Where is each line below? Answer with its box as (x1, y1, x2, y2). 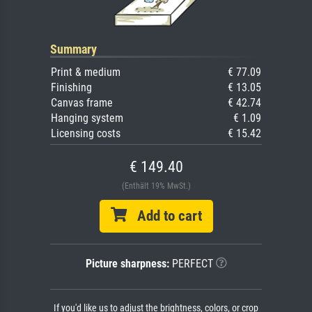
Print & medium (51, 65, 120, 79)
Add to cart (126, 208, 202, 225)
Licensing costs (51, 127, 120, 141)
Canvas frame (51, 96, 113, 110)
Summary (50, 42, 97, 57)
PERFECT (169, 257, 213, 271)
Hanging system (51, 111, 123, 125)
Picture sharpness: (85, 257, 169, 271)
